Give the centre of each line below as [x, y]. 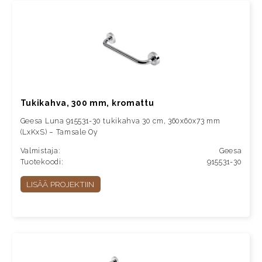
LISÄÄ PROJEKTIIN [61, 185]
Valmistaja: [40, 151]
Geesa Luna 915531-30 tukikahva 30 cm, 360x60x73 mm [120, 121]
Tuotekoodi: [42, 162]
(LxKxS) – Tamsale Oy [59, 132]
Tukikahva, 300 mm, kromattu [87, 103]
